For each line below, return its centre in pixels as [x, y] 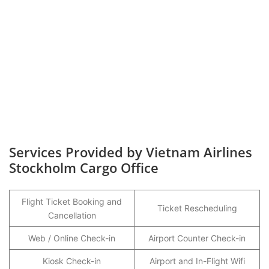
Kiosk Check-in [72, 261]
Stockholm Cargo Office [84, 168]
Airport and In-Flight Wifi [197, 261]
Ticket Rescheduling [197, 208]
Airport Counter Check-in [197, 238]
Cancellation [72, 215]
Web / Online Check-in [72, 238]
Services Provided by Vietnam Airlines [131, 152]
